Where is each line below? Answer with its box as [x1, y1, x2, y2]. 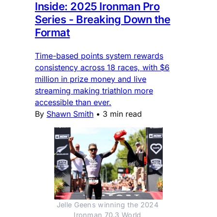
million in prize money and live [35, 74, 146, 84]
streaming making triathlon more [35, 85, 153, 95]
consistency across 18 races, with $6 [35, 62, 170, 72]
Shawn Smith [46, 108, 93, 119]
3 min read [103, 108, 142, 119]
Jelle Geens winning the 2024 [56, 200, 158, 209]
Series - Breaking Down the [35, 13, 170, 26]
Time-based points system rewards [35, 50, 163, 61]
